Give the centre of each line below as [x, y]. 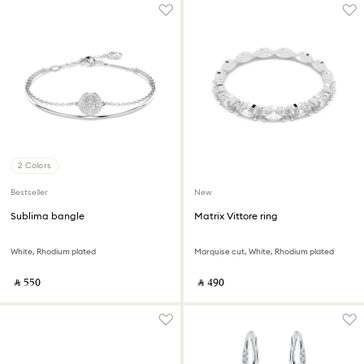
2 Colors [35, 165]
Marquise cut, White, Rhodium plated [264, 251]
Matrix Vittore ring [236, 216]
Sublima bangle [48, 216]
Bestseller [29, 192]
